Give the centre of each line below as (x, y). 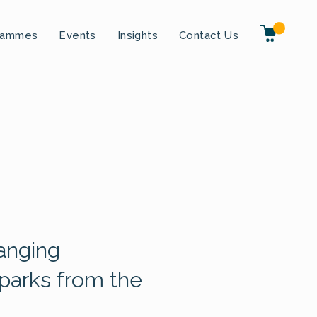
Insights (137, 35)
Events (77, 35)
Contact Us (209, 35)
